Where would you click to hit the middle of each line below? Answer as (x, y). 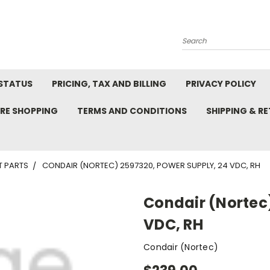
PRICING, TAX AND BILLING (109, 84)
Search (196, 35)
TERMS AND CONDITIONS (132, 111)
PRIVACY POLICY (221, 84)
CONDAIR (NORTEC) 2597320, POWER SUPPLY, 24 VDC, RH (151, 165)
